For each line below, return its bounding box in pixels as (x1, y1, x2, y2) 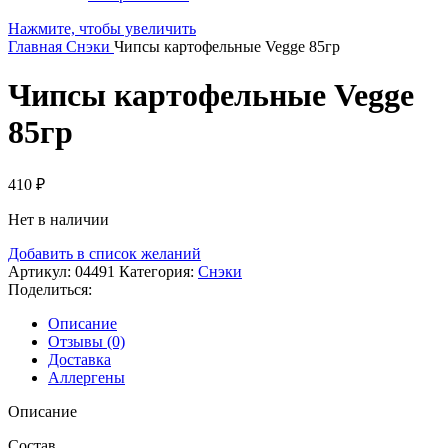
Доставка (48, 350, 111, 368)
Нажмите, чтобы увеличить (8, 20, 196, 37)
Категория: (119, 262, 194, 280)
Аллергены (48, 368, 125, 386)
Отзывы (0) (48, 332, 125, 350)
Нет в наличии (8, 210, 109, 228)
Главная (8, 38, 66, 55)
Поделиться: (8, 280, 92, 298)
